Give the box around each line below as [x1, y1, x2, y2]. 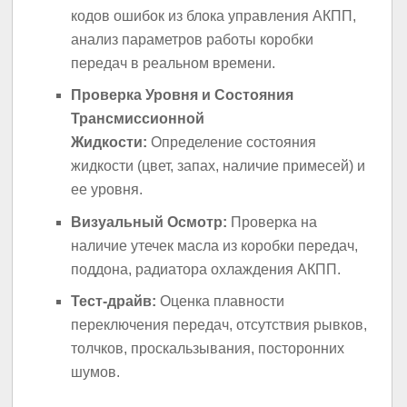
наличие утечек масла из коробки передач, [71, 237, 359, 253]
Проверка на [227, 213, 318, 230]
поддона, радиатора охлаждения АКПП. [71, 261, 342, 277]
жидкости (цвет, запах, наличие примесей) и [71, 158, 366, 174]
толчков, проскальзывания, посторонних [71, 341, 345, 357]
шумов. [71, 364, 121, 381]
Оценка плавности [156, 293, 285, 310]
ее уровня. [71, 182, 144, 198]
